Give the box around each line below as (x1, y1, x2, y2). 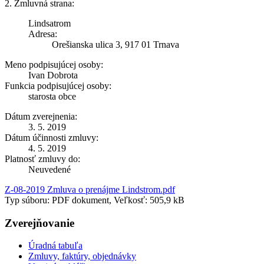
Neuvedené (28, 164, 71, 174)
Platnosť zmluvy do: (5, 153, 80, 164)
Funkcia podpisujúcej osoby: (5, 80, 111, 91)
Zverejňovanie (5, 216, 74, 229)
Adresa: (28, 28, 57, 39)
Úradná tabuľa (28, 240, 82, 251)
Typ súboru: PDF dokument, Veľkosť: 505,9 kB (5, 194, 184, 205)
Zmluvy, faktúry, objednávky (28, 251, 136, 262)
